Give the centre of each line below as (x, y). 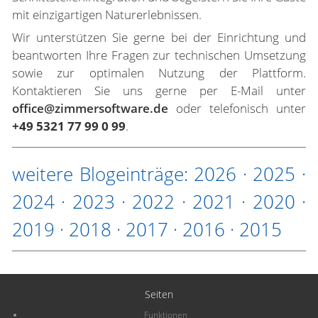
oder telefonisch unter (241, 108)
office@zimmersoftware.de (94, 108)
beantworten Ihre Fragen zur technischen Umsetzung (159, 55)
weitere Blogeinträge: (103, 174)
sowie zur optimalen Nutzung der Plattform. (159, 73)
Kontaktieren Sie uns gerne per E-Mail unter (159, 91)
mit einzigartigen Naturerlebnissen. (107, 15)
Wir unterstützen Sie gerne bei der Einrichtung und (159, 37)
